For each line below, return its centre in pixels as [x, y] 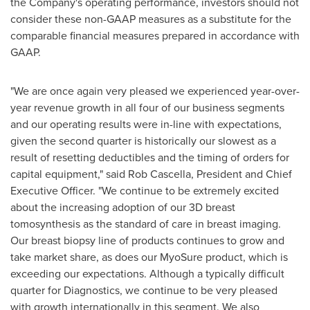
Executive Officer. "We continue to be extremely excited [145, 191]
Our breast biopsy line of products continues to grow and [147, 240]
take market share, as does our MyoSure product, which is [149, 257]
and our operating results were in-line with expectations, [146, 124]
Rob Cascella [159, 174]
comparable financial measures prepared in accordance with [155, 36]
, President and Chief [241, 174]
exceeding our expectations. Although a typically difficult [147, 274]
